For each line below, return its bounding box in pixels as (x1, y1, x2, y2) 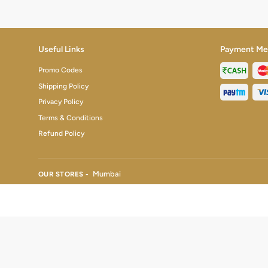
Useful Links (38, 44, 84, 54)
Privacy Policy (38, 98, 83, 106)
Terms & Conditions (38, 113, 103, 122)
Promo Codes (38, 66, 83, 75)
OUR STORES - (38, 170, 91, 179)
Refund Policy (38, 129, 84, 138)
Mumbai (93, 169, 121, 179)
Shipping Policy (38, 81, 89, 90)
